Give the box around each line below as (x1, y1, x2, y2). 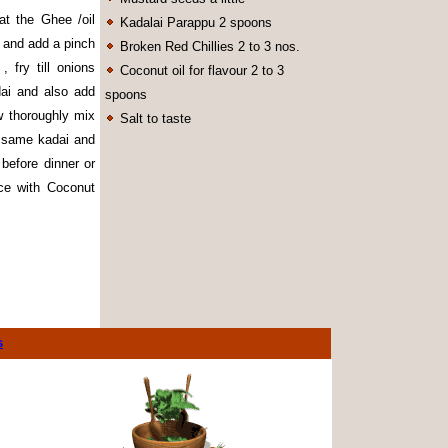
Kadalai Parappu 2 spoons (116, 15, 272, 30)
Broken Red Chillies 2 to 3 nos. (116, 39, 300, 54)
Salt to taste (116, 111, 191, 126)
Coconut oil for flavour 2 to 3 (116, 63, 284, 78)
